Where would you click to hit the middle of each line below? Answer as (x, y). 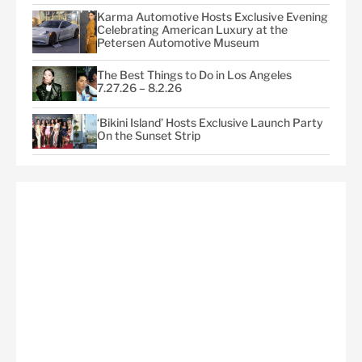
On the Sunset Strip (149, 135)
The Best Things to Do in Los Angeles (194, 75)
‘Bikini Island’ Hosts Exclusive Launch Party (210, 122)
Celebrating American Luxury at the (192, 30)
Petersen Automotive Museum (178, 43)
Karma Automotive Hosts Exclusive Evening (213, 17)
